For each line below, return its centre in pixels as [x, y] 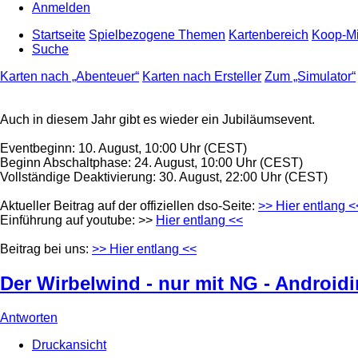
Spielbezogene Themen [157, 35]
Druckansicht [69, 344]
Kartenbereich [268, 35]
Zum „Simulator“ [310, 77]
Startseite [59, 35]
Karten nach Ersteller [202, 77]
